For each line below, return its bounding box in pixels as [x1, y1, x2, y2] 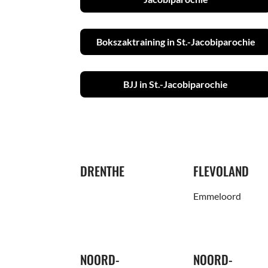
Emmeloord [193, 190, 242, 202]
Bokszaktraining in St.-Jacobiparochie [96, 35, 255, 47]
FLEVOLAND [193, 162, 249, 181]
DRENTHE [80, 162, 125, 181]
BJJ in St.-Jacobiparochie [123, 78, 229, 90]
